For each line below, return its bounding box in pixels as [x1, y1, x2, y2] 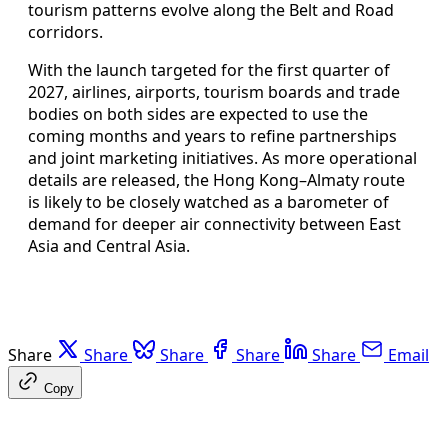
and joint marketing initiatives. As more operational [28, 146, 417, 169]
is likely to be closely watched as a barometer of [28, 190, 389, 213]
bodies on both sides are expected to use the [28, 102, 368, 125]
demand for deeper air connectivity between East [28, 212, 401, 235]
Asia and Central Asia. [28, 234, 190, 257]
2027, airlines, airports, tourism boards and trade [28, 80, 400, 103]
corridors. [28, 20, 103, 43]
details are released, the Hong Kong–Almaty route [28, 168, 405, 191]
